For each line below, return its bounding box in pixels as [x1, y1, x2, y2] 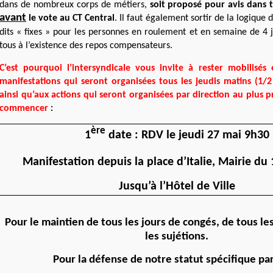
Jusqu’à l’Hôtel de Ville [118, 180, 235, 193]
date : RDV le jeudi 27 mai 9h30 [105, 129, 269, 142]
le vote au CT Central [29, 13, 115, 23]
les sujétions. [145, 230, 208, 243]
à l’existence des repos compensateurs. [18, 41, 172, 51]
